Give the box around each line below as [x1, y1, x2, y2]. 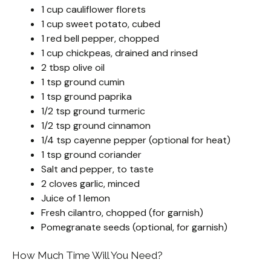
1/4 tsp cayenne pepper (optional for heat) [41, 134, 230, 147]
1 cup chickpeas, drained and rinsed [41, 47, 198, 60]
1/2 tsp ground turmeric [41, 105, 145, 118]
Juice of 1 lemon [41, 192, 110, 205]
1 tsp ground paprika [41, 90, 132, 103]
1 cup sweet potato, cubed [41, 18, 160, 31]
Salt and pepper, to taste [41, 163, 154, 176]
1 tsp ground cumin [41, 76, 125, 89]
